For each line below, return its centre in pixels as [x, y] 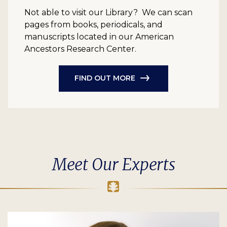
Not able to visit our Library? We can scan [108, 12]
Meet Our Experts [113, 164]
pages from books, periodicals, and [93, 24]
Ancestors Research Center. [80, 49]
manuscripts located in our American [99, 36]
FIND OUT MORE [105, 78]
